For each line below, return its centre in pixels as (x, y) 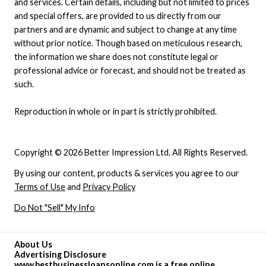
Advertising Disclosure (60, 255)
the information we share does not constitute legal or (116, 57)
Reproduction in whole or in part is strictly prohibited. (115, 112)
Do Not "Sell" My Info (54, 207)
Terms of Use (39, 186)
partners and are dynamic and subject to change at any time (125, 30)
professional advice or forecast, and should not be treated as (130, 71)
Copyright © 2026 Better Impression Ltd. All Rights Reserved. (131, 152)
